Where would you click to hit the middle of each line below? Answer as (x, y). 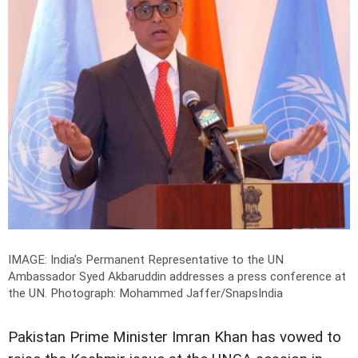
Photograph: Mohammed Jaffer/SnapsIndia (167, 293)
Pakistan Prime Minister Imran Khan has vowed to (175, 337)
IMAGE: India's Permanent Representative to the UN (146, 259)
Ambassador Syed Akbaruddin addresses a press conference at (177, 276)
